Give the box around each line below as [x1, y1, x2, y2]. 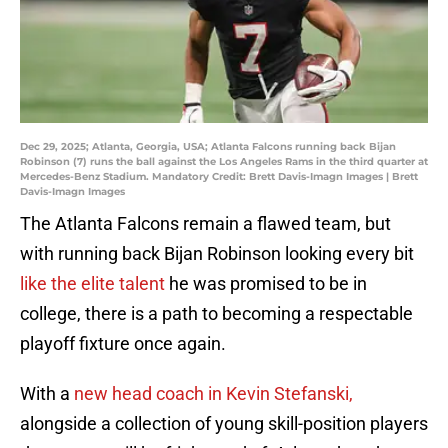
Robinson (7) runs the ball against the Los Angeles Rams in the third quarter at [20, 155, 428, 169]
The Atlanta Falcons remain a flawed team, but [20, 213, 391, 235]
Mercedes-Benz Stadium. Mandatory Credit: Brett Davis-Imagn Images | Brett [20, 170, 418, 184]
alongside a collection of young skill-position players [20, 413, 428, 435]
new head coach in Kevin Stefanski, [74, 383, 353, 405]
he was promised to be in [165, 273, 367, 295]
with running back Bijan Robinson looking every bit [20, 243, 414, 265]
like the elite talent [20, 273, 165, 295]
